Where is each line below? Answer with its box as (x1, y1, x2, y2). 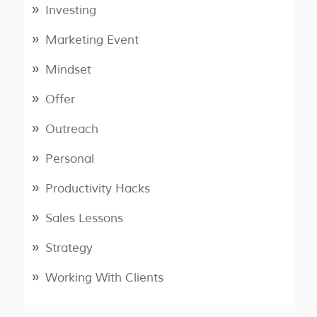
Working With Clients (45, 270, 163, 286)
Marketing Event (45, 33, 139, 48)
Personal (45, 151, 94, 167)
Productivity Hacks (45, 181, 150, 197)
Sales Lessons (45, 211, 123, 226)
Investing (45, 3, 96, 18)
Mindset (45, 62, 91, 78)
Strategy (45, 241, 93, 256)
